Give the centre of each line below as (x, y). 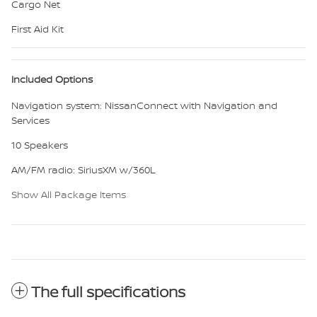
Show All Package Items (69, 194)
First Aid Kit (38, 28)
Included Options (52, 79)
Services (30, 120)
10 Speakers (40, 144)
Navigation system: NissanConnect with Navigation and (144, 105)
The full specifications (108, 292)
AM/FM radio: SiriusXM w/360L (83, 169)
